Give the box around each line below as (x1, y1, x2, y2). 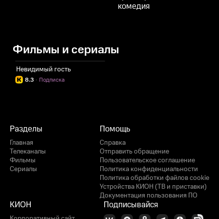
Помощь (100, 123, 130, 135)
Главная (10, 138, 33, 148)
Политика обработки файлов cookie (100, 173, 209, 183)
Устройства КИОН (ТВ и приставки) (100, 182, 207, 192)
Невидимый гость (16, 65, 71, 74)
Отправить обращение (100, 147, 169, 156)
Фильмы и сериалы (13, 42, 119, 58)
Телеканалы (10, 147, 46, 156)
